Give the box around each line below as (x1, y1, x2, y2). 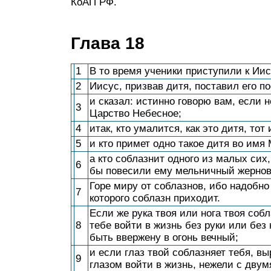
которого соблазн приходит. (90, 192, 220, 204)
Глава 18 (71, 34, 145, 53)
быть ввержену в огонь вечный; (90, 232, 238, 243)
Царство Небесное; (90, 108, 181, 119)
